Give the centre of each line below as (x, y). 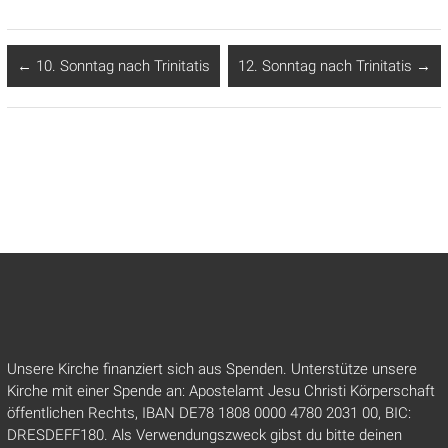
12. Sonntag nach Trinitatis (327, 66)
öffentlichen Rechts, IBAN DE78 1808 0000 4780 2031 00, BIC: (208, 413)
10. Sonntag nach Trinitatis (120, 66)
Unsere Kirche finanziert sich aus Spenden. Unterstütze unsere (211, 369)
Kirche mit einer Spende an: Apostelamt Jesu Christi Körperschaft (220, 391)
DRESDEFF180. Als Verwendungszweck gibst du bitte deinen (204, 435)
